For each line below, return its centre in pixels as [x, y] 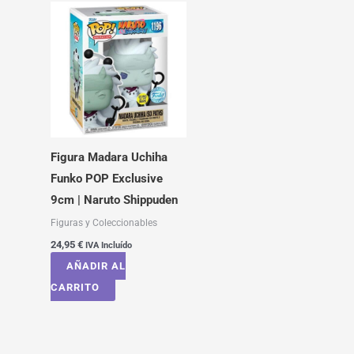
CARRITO [75, 288]
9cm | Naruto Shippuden [114, 200]
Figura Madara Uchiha [109, 158]
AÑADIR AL [96, 266]
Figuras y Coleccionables [104, 223]
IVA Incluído [108, 246]
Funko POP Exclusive [106, 179]
